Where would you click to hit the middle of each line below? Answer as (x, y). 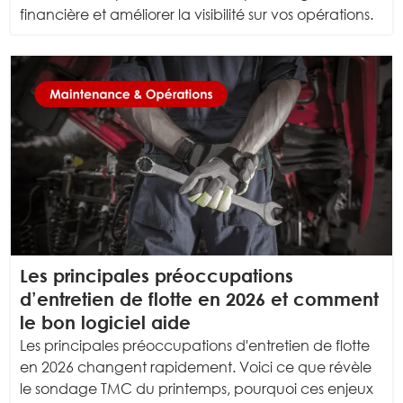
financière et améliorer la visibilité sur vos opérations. (197, 14)
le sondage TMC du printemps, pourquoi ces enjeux (197, 389)
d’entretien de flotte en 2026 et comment (199, 299)
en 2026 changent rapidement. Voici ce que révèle (196, 367)
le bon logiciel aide (105, 322)
